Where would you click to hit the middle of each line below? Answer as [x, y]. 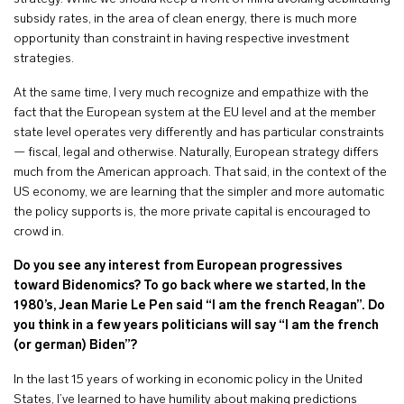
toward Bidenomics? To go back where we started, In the [190, 286]
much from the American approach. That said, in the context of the [200, 173]
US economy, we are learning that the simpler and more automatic [199, 193]
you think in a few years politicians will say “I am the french [196, 326]
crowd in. [39, 232]
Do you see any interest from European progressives [178, 266]
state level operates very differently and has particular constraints [199, 133]
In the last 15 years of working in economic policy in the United [188, 380]
